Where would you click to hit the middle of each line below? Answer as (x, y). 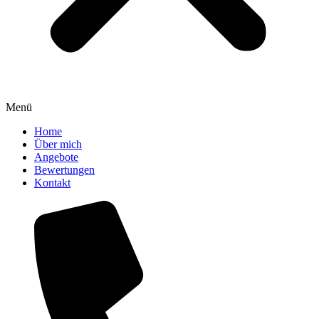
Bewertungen (64, 170)
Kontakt (52, 183)
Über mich (58, 144)
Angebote (56, 157)
